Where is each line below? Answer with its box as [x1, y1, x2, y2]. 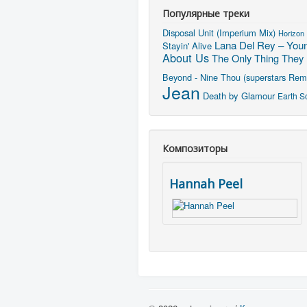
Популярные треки [162, 6, 249, 20]
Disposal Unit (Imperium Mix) [162, 25, 275, 39]
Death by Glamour [203, 88, 275, 102]
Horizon [278, 27, 304, 38]
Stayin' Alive [162, 38, 212, 52]
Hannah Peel [169, 175, 243, 192]
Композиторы [162, 141, 228, 155]
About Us [162, 49, 209, 66]
